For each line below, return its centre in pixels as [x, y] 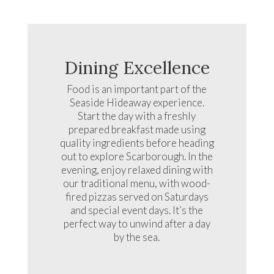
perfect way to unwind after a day [137, 223]
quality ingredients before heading [137, 143]
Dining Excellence [137, 67]
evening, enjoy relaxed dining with [137, 169]
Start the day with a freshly [137, 116]
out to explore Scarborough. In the [137, 156]
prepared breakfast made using [137, 129]
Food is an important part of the [137, 89]
